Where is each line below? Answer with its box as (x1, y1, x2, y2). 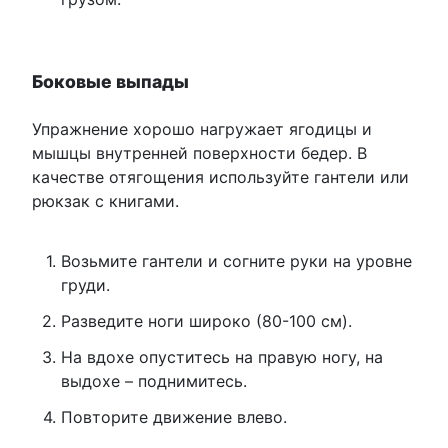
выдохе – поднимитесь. (60, 370, 247, 391)
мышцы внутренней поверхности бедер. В (32, 142, 367, 163)
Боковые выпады (32, 70, 189, 92)
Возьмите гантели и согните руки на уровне (60, 250, 412, 271)
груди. (60, 274, 110, 295)
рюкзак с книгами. (32, 190, 179, 211)
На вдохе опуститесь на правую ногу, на (60, 346, 383, 367)
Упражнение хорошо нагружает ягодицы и (32, 118, 372, 139)
